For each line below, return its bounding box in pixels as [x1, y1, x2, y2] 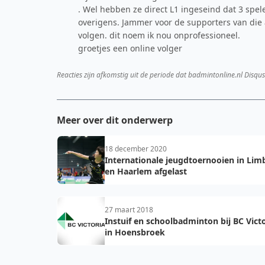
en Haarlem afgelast [105, 166, 187, 177]
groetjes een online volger [78, 43, 182, 54]
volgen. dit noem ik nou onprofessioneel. [78, 30, 240, 41]
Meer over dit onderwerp [57, 114, 173, 127]
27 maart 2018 [105, 205, 153, 215]
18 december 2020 [105, 144, 167, 154]
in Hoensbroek [105, 227, 165, 238]
